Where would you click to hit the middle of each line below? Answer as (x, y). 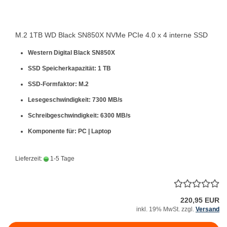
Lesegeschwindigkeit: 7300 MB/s (75, 100)
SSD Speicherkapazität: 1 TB (69, 68)
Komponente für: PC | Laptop (69, 131)
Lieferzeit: (29, 159)
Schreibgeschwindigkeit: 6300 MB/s (79, 116)
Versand (207, 209)
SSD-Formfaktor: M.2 (58, 84)
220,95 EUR (200, 200)
